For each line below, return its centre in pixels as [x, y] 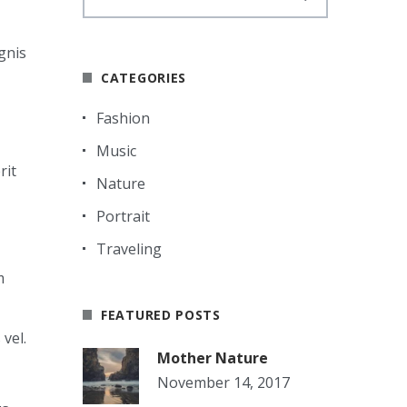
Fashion [123, 118]
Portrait [123, 216]
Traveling [129, 249]
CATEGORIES [144, 78]
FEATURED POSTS [161, 315]
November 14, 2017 [223, 382]
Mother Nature [213, 358]
